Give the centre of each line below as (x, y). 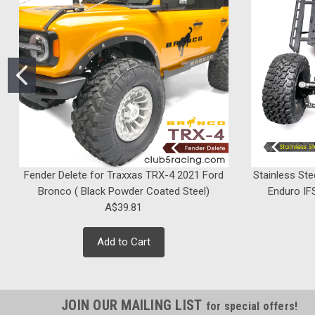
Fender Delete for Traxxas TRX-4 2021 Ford (123, 175)
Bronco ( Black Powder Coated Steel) (123, 192)
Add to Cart (123, 242)
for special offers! (252, 307)
